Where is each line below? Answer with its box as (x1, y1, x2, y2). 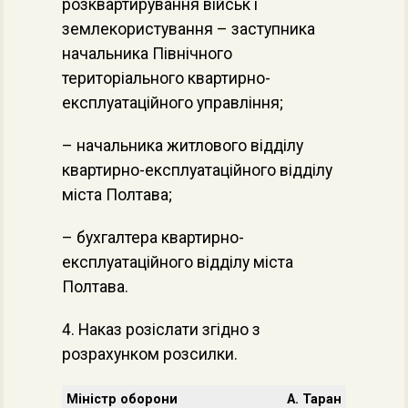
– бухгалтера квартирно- (62, 229, 244, 247)
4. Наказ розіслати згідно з (62, 321, 260, 339)
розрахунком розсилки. (62, 345, 238, 363)
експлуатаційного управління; (62, 94, 283, 112)
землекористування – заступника (62, 20, 315, 38)
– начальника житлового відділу (62, 137, 303, 155)
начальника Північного (62, 45, 232, 63)
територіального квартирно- (62, 69, 270, 87)
